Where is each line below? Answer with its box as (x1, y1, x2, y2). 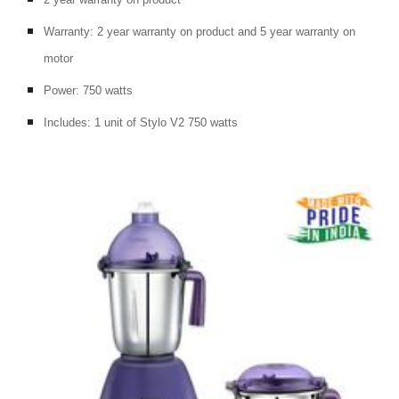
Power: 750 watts (44, 83, 134, 97)
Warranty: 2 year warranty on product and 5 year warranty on (44, 24, 356, 38)
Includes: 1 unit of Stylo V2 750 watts (44, 115, 239, 129)
